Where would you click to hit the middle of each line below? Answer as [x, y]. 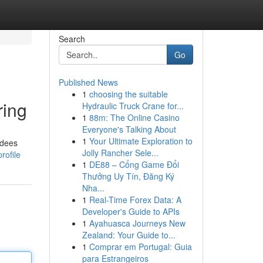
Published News [88, 82]
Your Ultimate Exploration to [141, 141]
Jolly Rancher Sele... [120, 153]
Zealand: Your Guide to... [129, 235]
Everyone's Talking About [129, 129]
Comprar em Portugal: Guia [140, 247]
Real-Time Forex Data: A [135, 200]
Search [72, 39]
